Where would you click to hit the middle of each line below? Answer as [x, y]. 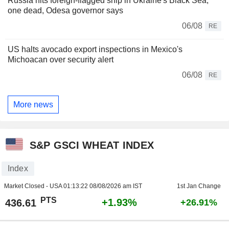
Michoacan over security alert [61, 60]
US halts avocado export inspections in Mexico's [95, 50]
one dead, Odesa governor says [65, 11]
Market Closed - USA [33, 186]
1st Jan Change [199, 186]
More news [33, 104]
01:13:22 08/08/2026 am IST [102, 186]
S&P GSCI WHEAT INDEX [92, 145]
